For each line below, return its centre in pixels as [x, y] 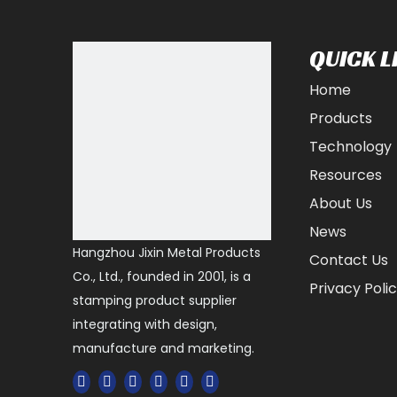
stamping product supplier [155, 301]
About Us [340, 203]
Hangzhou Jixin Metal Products [167, 253]
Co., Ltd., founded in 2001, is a [162, 277]
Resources [345, 175]
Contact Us [348, 260]
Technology [350, 147]
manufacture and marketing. [163, 349]
